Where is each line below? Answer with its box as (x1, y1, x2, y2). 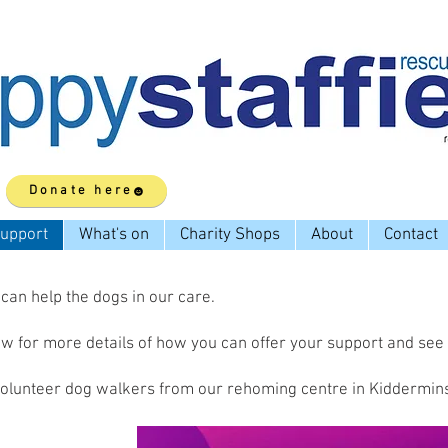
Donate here (28, 183, 134, 199)
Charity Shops (180, 225, 280, 245)
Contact (384, 225, 438, 245)
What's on (79, 225, 149, 245)
